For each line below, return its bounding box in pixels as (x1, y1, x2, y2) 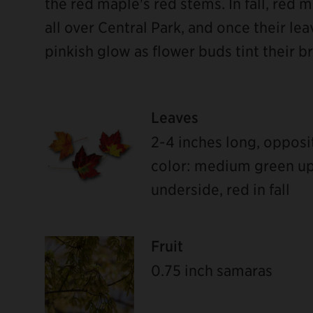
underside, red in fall (151, 180, 290, 198)
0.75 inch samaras (151, 261, 272, 279)
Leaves (151, 108, 198, 126)
